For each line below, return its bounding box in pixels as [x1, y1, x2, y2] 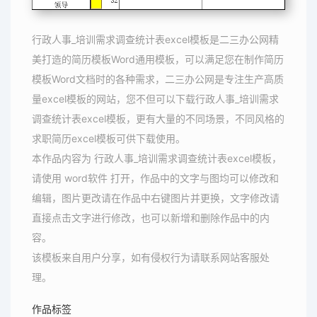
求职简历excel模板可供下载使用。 [32, 132, 185, 144]
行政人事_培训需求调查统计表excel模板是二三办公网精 [32, 33, 279, 45]
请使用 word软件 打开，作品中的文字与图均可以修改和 [32, 171, 279, 184]
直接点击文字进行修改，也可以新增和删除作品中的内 [32, 211, 270, 224]
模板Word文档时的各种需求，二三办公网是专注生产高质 [32, 72, 284, 85]
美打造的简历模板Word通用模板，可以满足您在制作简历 [32, 52, 284, 65]
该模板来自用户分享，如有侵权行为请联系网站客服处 [32, 250, 270, 263]
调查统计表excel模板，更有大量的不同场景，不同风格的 [32, 112, 284, 125]
